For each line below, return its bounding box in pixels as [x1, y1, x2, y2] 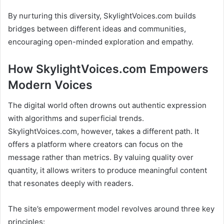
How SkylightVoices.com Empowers [8, 62, 208, 76]
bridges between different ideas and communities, [8, 24, 186, 34]
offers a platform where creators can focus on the [8, 139, 183, 149]
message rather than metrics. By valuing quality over [8, 152, 193, 162]
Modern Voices [8, 78, 92, 92]
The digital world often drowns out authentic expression [8, 100, 206, 110]
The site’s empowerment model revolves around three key [8, 203, 214, 213]
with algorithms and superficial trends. [8, 113, 144, 123]
